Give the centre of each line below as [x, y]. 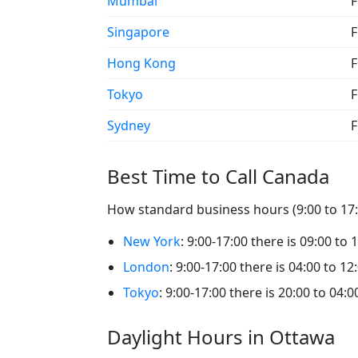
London [146, 267]
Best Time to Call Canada [218, 176]
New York [152, 241]
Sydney [129, 125]
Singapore [138, 32]
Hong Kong [141, 63]
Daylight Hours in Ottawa [221, 336]
